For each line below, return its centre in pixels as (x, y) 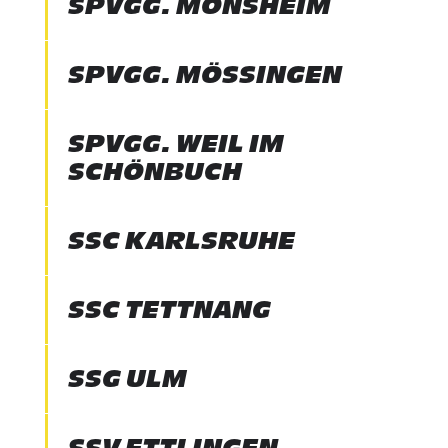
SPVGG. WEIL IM (175, 143)
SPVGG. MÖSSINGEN (204, 74)
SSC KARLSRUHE (181, 240)
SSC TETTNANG (169, 309)
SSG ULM (127, 378)
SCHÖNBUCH (154, 171)
